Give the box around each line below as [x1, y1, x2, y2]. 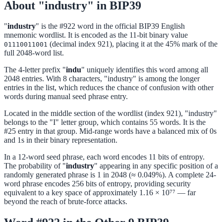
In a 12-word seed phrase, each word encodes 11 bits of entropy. [4, 153, 205, 162]
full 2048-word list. [4, 49, 64, 57]
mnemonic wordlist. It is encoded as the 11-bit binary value [4, 31, 188, 40]
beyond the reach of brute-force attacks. [4, 197, 127, 206]
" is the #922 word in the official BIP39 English [36, 22, 185, 31]
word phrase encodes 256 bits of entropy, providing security [4, 179, 191, 188]
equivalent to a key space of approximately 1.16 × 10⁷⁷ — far [4, 188, 196, 197]
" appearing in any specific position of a [94, 162, 218, 170]
